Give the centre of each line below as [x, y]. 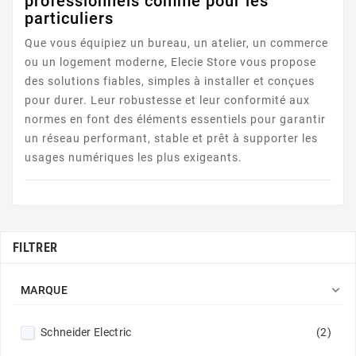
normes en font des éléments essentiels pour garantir [175, 120]
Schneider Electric [86, 332]
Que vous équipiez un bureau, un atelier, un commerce [176, 43]
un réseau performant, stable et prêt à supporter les [171, 139]
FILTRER [35, 248]
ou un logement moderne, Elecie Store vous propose [170, 62]
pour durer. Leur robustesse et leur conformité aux [167, 101]
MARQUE [44, 290]
